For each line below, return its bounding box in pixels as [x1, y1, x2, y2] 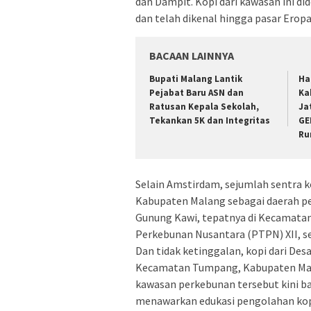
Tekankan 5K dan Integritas [149, 115, 270, 127]
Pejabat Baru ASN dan [149, 87, 244, 99]
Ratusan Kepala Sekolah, [149, 101, 259, 113]
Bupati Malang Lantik [149, 73, 242, 85]
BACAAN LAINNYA [149, 49, 234, 63]
